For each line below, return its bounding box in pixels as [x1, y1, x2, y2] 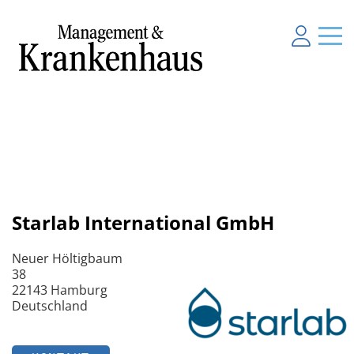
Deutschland [12, 296, 88, 314]
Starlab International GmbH [12, 209, 274, 235]
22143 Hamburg [12, 281, 107, 299]
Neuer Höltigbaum [12, 249, 122, 267]
